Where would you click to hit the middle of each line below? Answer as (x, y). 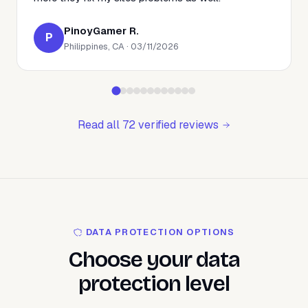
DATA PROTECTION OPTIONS (159, 232)
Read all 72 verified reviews (149, 124)
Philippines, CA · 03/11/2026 (121, 46)
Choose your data (154, 259)
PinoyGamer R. (101, 30)
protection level (154, 283)
